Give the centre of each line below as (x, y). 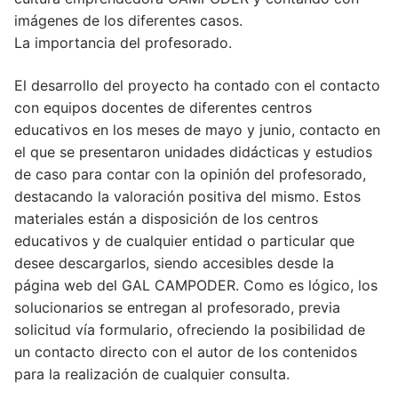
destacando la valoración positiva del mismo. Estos (187, 196)
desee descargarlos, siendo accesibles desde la (174, 263)
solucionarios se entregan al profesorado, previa (177, 307)
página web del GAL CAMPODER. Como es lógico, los (196, 285)
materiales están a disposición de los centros (166, 218)
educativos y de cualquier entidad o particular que (184, 240)
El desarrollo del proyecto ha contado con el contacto (197, 85)
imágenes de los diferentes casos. (128, 21)
